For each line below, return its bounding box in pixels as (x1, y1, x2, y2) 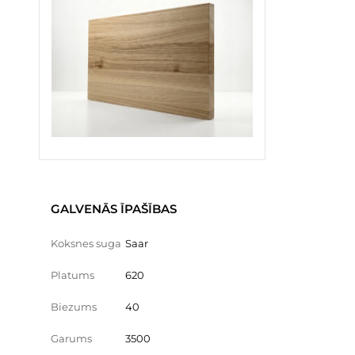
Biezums (51, 300, 97, 313)
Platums (51, 268, 94, 281)
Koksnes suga (51, 236, 121, 250)
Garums (51, 331, 92, 345)
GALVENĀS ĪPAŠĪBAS (51, 200, 177, 216)
